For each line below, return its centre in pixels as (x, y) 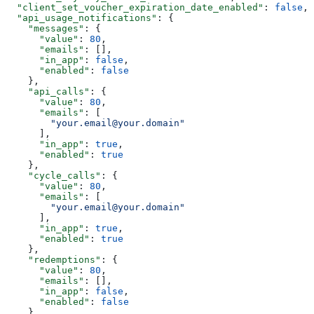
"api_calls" (48, 92)
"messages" (45, 29)
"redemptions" (53, 260)
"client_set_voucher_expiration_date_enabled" (135, 8)
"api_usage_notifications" (81, 18)
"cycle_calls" (53, 176)
